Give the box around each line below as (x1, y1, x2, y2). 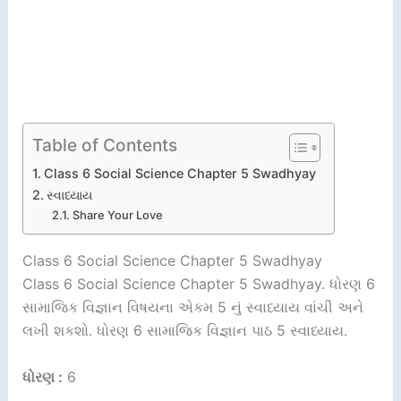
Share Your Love (73, 208, 164, 222)
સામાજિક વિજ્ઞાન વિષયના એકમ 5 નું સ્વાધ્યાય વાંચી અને (21, 298, 363, 316)
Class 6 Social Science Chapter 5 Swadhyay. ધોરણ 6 (21, 275, 375, 293)
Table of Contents (31, 134, 177, 157)
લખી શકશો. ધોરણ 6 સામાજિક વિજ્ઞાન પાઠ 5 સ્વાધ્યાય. (21, 321, 347, 339)
